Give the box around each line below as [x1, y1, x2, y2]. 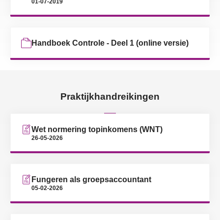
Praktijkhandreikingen [60, 91, 160, 102]
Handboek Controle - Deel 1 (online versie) [31, 38, 189, 47]
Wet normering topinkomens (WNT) [31, 125, 163, 134]
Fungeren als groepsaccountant [31, 175, 151, 184]
